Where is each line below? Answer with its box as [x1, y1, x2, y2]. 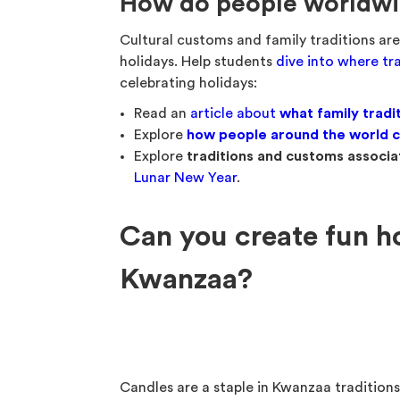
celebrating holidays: [120, 76, 258, 90]
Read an [134, 106, 191, 121]
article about [190, 106, 280, 121]
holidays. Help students [120, 54, 277, 69]
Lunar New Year [134, 171, 237, 185]
